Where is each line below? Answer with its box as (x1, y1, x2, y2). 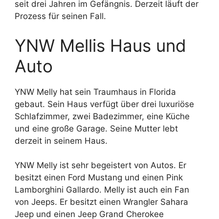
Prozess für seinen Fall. (15, 11, 106, 22)
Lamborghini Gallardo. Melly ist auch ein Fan (15, 185, 189, 195)
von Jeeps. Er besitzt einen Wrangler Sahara (15, 197, 188, 207)
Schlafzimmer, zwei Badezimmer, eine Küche (15, 111, 190, 121)
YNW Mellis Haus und (15, 35, 186, 56)
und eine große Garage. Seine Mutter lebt (15, 123, 178, 133)
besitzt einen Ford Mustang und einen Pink (15, 173, 183, 183)
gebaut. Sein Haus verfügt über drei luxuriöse (15, 99, 194, 109)
